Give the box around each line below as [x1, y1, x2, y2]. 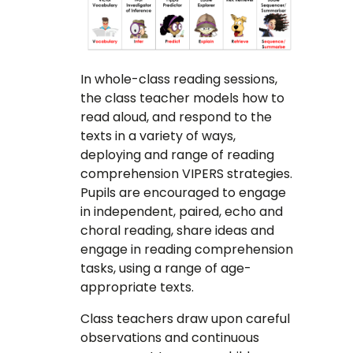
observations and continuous [80, 329, 260, 347]
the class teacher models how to [80, 89, 285, 108]
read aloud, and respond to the [80, 108, 273, 127]
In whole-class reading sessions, [80, 70, 278, 89]
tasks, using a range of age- [80, 259, 252, 278]
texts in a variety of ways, [80, 127, 236, 146]
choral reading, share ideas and [80, 221, 275, 240]
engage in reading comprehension [80, 240, 294, 259]
